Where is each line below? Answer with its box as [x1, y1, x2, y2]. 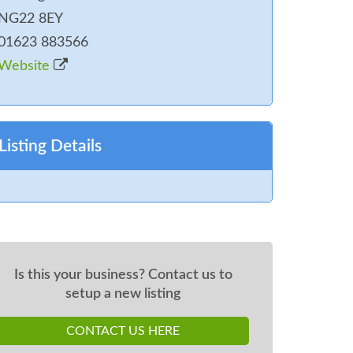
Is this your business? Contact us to [13, 267, 232, 281]
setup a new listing [65, 286, 180, 300]
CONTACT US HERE [66, 325, 180, 338]
